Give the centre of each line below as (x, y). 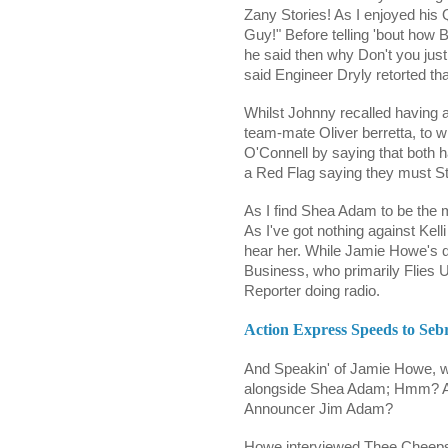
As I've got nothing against (331, 231)
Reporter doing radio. (312, 291)
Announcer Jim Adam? (318, 409)
